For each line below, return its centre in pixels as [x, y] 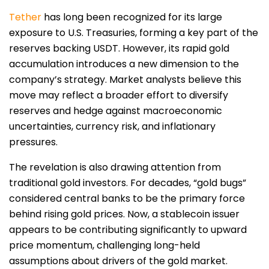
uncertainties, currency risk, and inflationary [112, 127]
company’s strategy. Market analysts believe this [125, 80]
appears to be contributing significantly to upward [128, 230]
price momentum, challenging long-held [104, 246]
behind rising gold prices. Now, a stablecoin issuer [124, 214]
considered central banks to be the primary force [127, 199]
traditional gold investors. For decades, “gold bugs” [128, 183]
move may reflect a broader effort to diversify [119, 95]
